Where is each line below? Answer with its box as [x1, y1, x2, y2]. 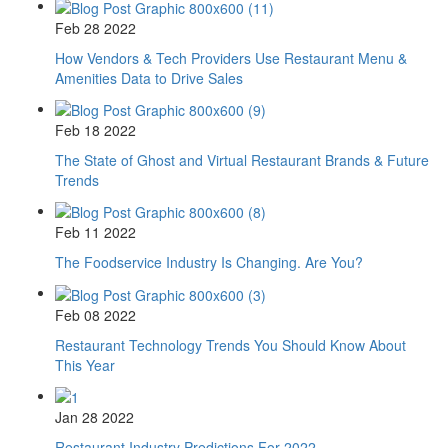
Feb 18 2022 [55, 119, 136, 140]
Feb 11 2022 [55, 222, 136, 243]
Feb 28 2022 [55, 17, 136, 38]
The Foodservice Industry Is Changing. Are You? [55, 252, 363, 273]
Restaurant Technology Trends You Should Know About [55, 334, 406, 355]
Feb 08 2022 [55, 304, 136, 325]
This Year [55, 354, 115, 375]
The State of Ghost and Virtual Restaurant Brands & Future [55, 149, 429, 170]
